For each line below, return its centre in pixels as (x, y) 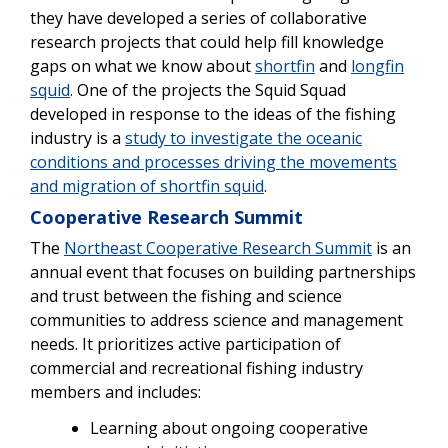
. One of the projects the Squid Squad (208, 89)
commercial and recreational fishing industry (196, 367)
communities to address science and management (216, 319)
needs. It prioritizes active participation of (185, 343)
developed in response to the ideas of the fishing (213, 113)
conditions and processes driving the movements (213, 161)
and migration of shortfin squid (147, 185)
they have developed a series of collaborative (198, 17)
